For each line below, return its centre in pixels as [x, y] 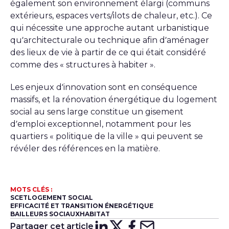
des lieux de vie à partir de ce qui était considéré [108, 53]
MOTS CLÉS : [31, 190]
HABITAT [95, 214]
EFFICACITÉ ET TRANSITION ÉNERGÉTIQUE [82, 206]
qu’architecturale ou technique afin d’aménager [110, 40]
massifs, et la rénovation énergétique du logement [114, 100]
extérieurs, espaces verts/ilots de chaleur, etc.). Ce [111, 16]
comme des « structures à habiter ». [83, 65]
